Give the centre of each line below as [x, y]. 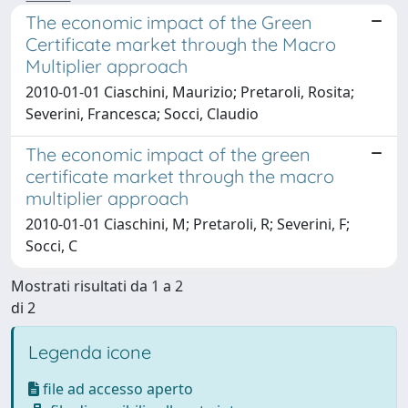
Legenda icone [90, 352]
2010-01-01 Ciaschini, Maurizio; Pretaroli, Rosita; [190, 92]
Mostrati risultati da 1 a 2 [97, 286]
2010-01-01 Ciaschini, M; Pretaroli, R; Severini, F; [188, 224]
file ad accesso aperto [116, 388]
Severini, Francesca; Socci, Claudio [142, 113]
